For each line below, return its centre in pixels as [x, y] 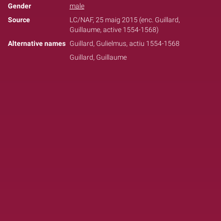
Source [19, 20]
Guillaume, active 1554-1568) [114, 30]
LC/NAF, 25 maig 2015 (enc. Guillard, [125, 20]
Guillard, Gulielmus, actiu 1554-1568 [124, 43]
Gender [19, 6]
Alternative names [37, 43]
